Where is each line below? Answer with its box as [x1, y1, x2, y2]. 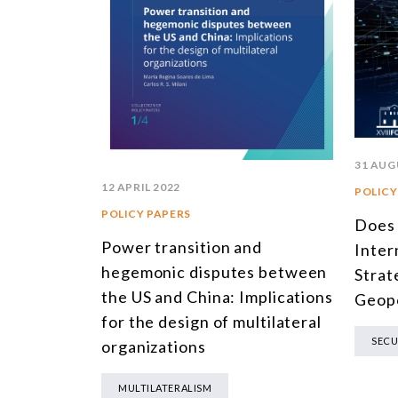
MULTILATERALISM [118, 382, 212, 394]
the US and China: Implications [101, 287, 333, 307]
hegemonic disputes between [101, 262, 328, 283]
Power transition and [101, 237, 262, 258]
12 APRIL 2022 [101, 180, 180, 195]
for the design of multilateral [101, 312, 322, 332]
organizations [101, 337, 206, 357]
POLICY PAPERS [101, 207, 191, 221]
